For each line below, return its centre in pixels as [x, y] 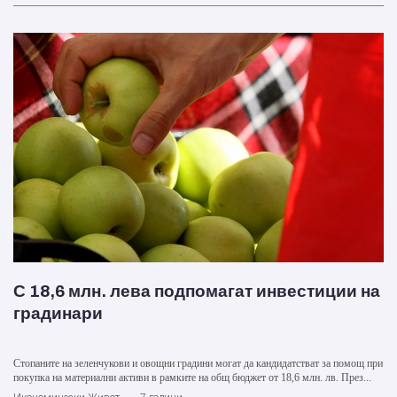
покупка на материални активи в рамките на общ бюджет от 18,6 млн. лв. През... [192, 377]
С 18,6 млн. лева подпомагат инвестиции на [197, 291]
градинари [58, 313]
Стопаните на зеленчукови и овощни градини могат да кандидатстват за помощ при [198, 363]
